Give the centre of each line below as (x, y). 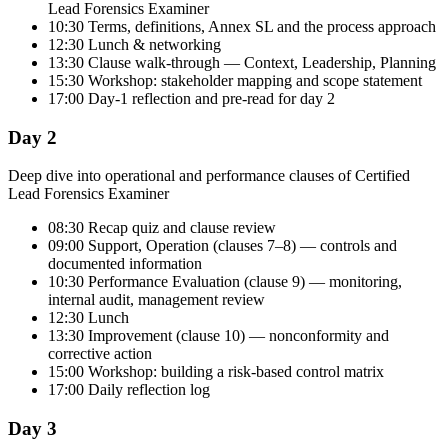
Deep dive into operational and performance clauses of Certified (209, 176)
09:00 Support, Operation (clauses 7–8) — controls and (222, 246)
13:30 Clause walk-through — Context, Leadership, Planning (242, 62)
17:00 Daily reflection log (129, 390)
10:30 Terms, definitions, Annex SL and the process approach (242, 26)
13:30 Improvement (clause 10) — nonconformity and (218, 336)
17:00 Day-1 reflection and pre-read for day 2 (191, 98)
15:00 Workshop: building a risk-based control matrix (216, 372)
